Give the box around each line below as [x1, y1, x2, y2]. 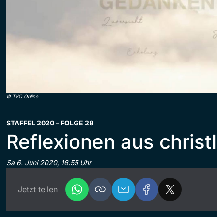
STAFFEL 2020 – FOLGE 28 [6, 118, 93, 127]
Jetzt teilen [18, 184, 58, 194]
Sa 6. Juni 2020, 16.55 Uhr [6, 158, 91, 167]
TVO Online [12, 93, 38, 99]
